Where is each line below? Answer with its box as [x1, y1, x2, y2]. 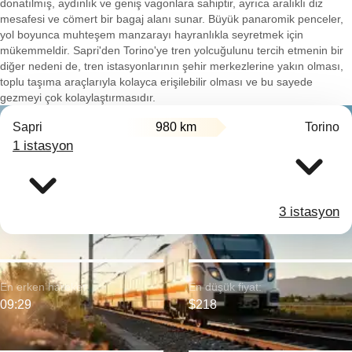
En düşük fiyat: [189, 280, 262, 293]
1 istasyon [13, 138, 73, 153]
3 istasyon [279, 204, 339, 219]
